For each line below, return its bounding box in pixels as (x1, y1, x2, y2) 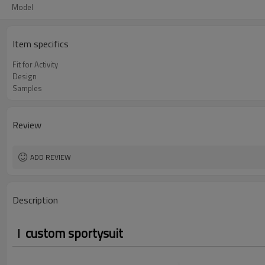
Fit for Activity (12, 59, 58, 70)
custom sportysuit (25, 224, 123, 243)
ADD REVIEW (30, 151, 71, 163)
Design (12, 70, 37, 82)
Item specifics (12, 37, 69, 51)
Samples (12, 82, 42, 94)
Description (12, 193, 58, 207)
